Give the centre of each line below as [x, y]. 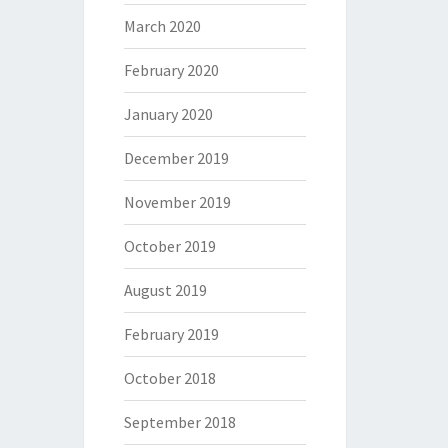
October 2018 [169, 378]
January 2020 [168, 114]
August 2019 [165, 290]
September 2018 [179, 422]
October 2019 [169, 246]
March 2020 [162, 26]
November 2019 [177, 202]
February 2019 [171, 334]
